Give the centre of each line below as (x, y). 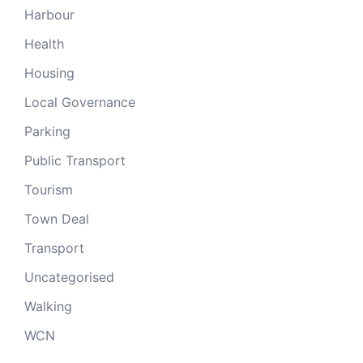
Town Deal (57, 219)
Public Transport (75, 161)
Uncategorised (69, 278)
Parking (47, 132)
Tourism (49, 190)
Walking (48, 307)
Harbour (49, 15)
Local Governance (80, 102)
